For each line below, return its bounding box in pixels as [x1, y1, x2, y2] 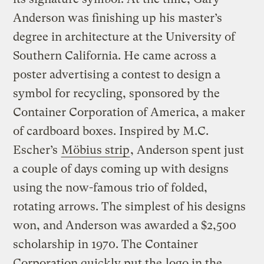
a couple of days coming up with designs [13, 161, 229, 176]
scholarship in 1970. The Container [13, 237, 199, 251]
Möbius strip [61, 143, 130, 157]
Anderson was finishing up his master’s [13, 11, 223, 25]
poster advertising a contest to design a [13, 67, 221, 81]
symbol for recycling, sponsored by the [13, 86, 220, 100]
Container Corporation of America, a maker [13, 105, 246, 119]
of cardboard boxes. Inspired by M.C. [13, 124, 209, 138]
